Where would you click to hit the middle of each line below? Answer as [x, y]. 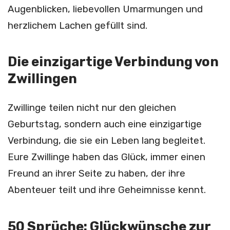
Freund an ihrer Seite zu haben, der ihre [97, 174]
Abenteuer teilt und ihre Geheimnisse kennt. [107, 190]
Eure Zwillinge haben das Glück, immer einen [107, 157]
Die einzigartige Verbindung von [113, 62]
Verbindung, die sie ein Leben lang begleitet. [107, 141]
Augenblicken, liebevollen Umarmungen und [105, 9]
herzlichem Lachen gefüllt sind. [78, 25]
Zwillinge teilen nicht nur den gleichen [92, 108]
